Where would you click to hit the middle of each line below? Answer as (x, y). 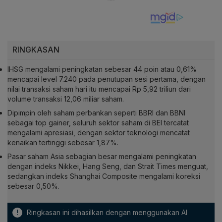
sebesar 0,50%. (33, 186)
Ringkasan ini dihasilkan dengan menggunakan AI (106, 213)
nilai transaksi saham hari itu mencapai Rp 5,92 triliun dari (99, 89)
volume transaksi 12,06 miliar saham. (66, 99)
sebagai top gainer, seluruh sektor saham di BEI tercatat (98, 123)
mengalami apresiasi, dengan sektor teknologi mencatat (99, 133)
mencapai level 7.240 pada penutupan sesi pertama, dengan (107, 79)
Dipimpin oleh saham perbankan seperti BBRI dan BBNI (96, 113)
